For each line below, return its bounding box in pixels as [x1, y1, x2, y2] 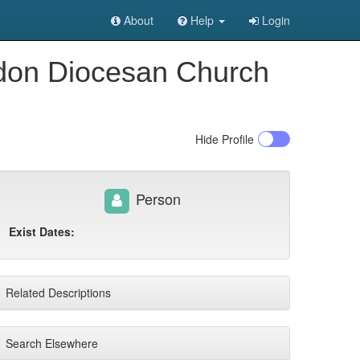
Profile [219, 131, 254, 147]
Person [131, 187, 181, 209]
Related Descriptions [6, 284, 111, 301]
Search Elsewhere [6, 335, 98, 351]
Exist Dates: [9, 223, 75, 239]
